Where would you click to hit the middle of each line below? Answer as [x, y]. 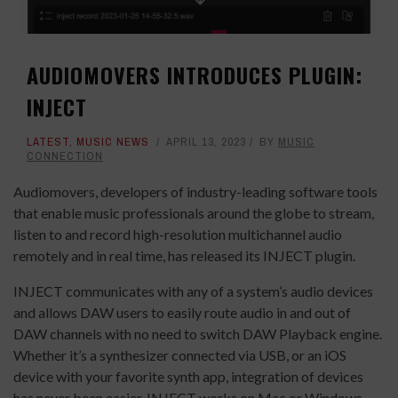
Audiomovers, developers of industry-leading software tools [195, 192]
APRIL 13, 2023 [206, 142]
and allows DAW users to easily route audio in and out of [182, 313]
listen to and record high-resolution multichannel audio [178, 235]
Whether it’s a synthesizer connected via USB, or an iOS [180, 355]
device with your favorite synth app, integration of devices [188, 377]
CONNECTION [65, 156]
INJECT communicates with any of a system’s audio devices [193, 291]
